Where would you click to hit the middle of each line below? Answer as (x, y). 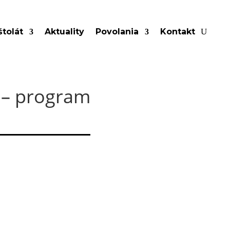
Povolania (117, 31)
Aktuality (65, 31)
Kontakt (178, 31)
